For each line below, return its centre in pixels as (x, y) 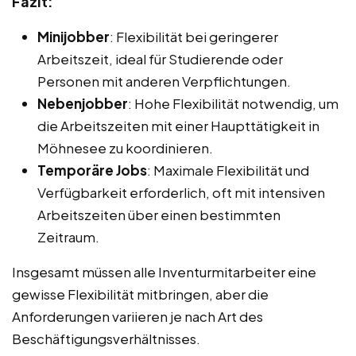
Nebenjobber (83, 103)
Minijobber (74, 36)
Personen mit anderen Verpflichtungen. (164, 81)
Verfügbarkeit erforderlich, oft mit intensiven (181, 192)
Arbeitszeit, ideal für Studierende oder (160, 58)
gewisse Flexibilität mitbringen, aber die (140, 294)
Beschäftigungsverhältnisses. (106, 338)
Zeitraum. (68, 236)
